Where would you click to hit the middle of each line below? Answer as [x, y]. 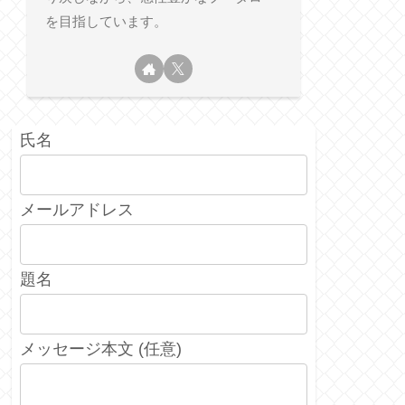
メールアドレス [77, 210]
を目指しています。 [106, 22]
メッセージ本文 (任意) [101, 349]
